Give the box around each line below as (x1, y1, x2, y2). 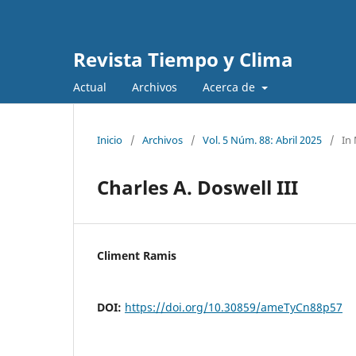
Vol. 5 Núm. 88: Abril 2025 (203, 132, 322, 147)
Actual (73, 79, 106, 95)
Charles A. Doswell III (97, 173, 298, 200)
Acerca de (203, 79, 258, 95)
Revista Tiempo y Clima (73, 46, 293, 72)
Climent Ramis (97, 247, 176, 263)
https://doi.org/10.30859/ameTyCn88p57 (125, 299, 342, 315)
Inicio (97, 132, 122, 147)
